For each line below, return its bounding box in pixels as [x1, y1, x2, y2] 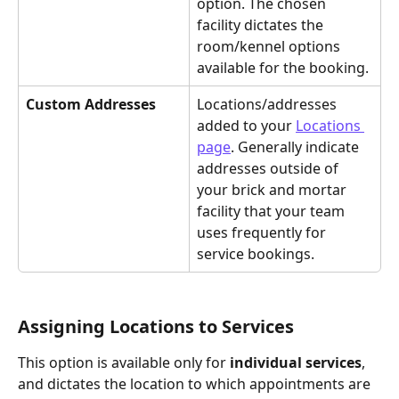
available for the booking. [197, 57, 369, 77]
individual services [230, 353, 362, 373]
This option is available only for [18, 353, 230, 373]
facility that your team [197, 200, 348, 221]
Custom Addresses [26, 94, 156, 114]
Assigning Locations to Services [18, 314, 294, 339]
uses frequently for [197, 222, 330, 242]
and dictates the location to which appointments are [18, 374, 374, 395]
